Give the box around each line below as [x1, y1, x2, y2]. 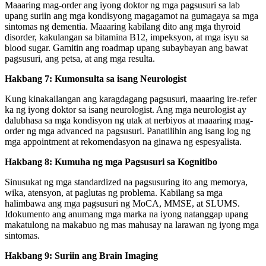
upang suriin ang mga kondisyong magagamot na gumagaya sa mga [5, 10, 258, 21]
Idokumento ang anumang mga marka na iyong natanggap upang [5, 208, 248, 219]
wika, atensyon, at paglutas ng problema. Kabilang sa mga [5, 187, 223, 198]
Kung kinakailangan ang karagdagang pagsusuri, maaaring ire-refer [5, 93, 256, 104]
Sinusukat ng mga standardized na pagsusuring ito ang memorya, [5, 176, 248, 187]
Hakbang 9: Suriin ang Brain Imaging [5, 250, 158, 261]
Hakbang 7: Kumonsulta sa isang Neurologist [5, 73, 186, 84]
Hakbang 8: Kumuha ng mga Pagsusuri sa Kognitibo [5, 156, 217, 167]
